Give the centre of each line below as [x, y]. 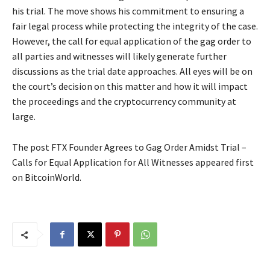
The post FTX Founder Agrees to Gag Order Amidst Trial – [129, 147]
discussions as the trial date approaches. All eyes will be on [132, 71]
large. [24, 117]
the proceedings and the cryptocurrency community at [124, 102]
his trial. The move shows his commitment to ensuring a [128, 11]
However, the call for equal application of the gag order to [132, 41]
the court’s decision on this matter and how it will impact [130, 86]
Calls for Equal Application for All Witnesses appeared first [133, 162]
